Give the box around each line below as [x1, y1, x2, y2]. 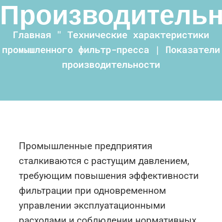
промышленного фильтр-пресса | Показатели [2, 43, 220, 56]
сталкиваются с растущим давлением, [19, 155, 190, 166]
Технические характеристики [67, 28, 209, 41]
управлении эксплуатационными [19, 199, 166, 211]
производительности [62, 58, 160, 71]
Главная [13, 28, 51, 41]
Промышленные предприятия [19, 140, 153, 152]
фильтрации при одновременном [19, 184, 166, 196]
